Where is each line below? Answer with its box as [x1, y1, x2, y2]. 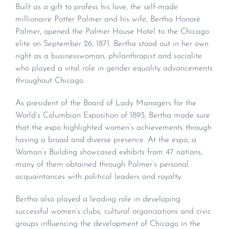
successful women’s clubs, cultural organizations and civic [15, 207, 211, 216]
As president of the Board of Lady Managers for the [15, 99, 196, 107]
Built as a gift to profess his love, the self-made [15, 3, 178, 11]
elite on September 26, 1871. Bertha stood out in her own [15, 39, 209, 48]
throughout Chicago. [15, 76, 85, 85]
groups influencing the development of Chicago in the [15, 219, 200, 228]
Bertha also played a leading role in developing [15, 195, 180, 203]
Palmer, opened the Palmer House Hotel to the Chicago [15, 27, 209, 36]
